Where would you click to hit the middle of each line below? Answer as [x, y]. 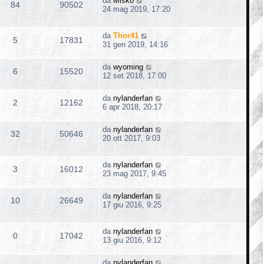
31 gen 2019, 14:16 [135, 44]
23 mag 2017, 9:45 [134, 173]
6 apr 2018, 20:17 [132, 107]
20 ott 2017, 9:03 [131, 138]
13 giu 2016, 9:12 [132, 240]
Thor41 [126, 35]
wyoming [128, 67]
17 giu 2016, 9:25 [132, 204]
